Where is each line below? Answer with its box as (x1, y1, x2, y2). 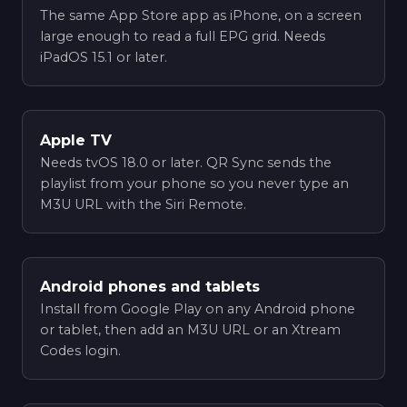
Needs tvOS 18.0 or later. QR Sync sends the (40, 154, 333, 171)
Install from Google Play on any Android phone (40, 300, 356, 317)
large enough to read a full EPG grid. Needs (40, 28, 326, 45)
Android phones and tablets (40, 277, 261, 295)
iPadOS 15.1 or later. (40, 49, 168, 66)
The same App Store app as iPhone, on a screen (40, 7, 362, 25)
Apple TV (40, 131, 113, 149)
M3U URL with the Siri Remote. (40, 195, 247, 213)
